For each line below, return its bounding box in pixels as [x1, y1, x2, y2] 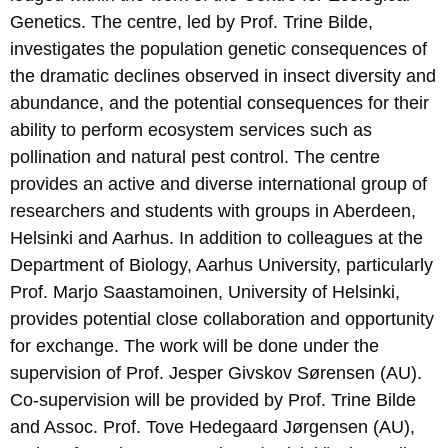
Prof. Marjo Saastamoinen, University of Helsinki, [10, 282, 400, 303]
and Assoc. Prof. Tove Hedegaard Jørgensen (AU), [10, 417, 415, 438]
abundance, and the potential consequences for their [10, 93, 429, 114]
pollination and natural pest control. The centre [10, 147, 380, 168]
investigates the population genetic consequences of [10, 39, 427, 60]
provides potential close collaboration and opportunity [10, 309, 434, 330]
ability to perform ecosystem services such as [10, 120, 372, 141]
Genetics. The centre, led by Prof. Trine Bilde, [10, 12, 373, 33]
